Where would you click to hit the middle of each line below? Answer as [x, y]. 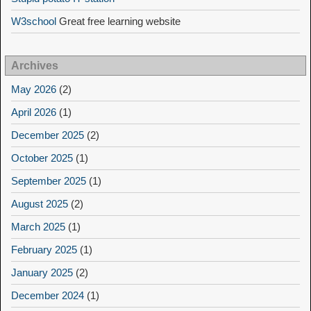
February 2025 [44, 250]
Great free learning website [118, 22]
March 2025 [38, 227]
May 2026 [34, 90]
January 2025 [42, 273]
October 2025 [42, 158]
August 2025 [40, 204]
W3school [34, 22]
